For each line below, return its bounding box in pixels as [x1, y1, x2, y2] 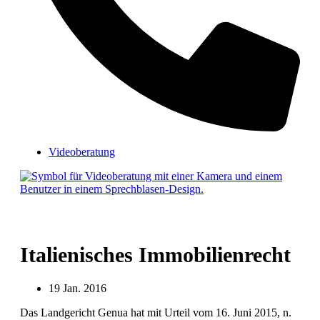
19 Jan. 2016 [49, 282, 106, 295]
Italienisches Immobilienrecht [20, 243, 291, 267]
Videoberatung [49, 146, 115, 158]
